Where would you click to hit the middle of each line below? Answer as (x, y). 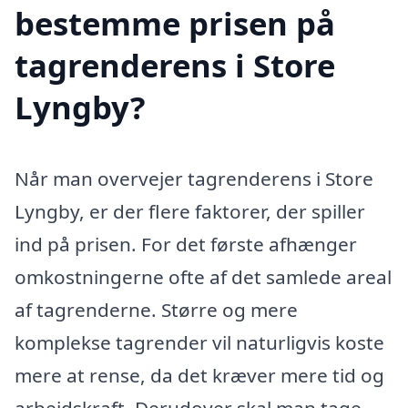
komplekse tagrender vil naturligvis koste (199, 342)
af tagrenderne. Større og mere (156, 309)
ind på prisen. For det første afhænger (186, 244)
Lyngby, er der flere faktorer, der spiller (190, 211)
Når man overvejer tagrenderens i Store (194, 178)
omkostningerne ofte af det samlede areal (203, 276)
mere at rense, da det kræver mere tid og (199, 375)
